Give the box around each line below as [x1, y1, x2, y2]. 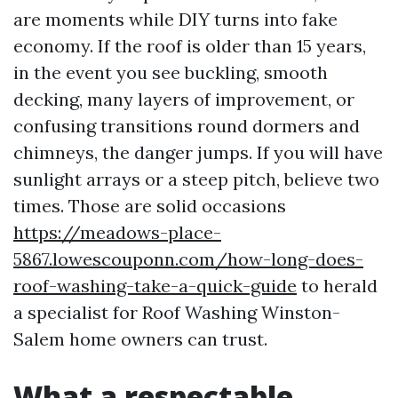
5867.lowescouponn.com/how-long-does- [13, 248, 363, 270]
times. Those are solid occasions [13, 195, 286, 217]
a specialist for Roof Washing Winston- [13, 301, 340, 323]
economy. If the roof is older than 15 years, [13, 35, 366, 57]
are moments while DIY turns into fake [13, 8, 338, 30]
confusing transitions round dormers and [13, 115, 360, 137]
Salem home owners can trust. [13, 328, 267, 350]
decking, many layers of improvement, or [13, 88, 354, 110]
